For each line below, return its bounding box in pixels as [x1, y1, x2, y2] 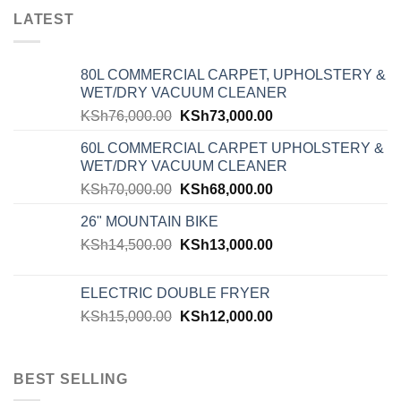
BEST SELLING [13, 371, 128, 387]
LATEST [13, 12, 74, 28]
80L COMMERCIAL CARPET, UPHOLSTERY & [81, 66, 386, 82]
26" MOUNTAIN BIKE [81, 213, 218, 229]
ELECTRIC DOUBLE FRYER [81, 285, 270, 301]
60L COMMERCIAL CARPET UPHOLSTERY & [81, 140, 384, 156]
